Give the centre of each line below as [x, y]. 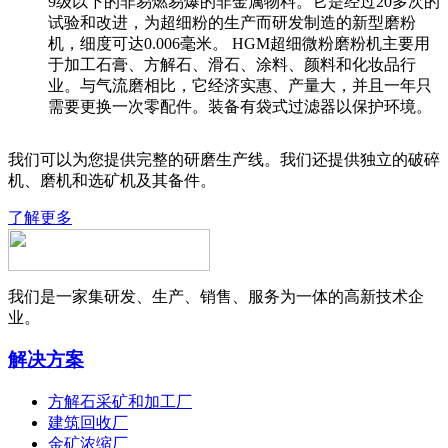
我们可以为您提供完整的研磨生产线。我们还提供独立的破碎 [224, 159]
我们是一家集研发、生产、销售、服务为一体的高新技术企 [216, 296]
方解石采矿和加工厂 [120, 402]
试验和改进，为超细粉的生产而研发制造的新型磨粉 [232, 22]
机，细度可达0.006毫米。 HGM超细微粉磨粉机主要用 [239, 43]
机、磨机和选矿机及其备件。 [112, 180]
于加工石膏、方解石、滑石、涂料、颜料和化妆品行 [232, 64]
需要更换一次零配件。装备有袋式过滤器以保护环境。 [240, 106]
